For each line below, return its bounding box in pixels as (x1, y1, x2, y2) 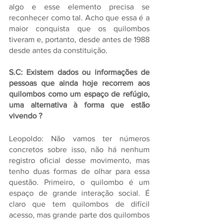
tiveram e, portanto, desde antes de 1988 (9, 35, 150, 44)
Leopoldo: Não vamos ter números (9, 134, 150, 143)
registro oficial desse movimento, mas (9, 156, 150, 165)
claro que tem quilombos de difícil (9, 200, 150, 208)
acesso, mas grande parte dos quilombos (9, 211, 150, 219)
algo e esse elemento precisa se (9, 2, 150, 11)
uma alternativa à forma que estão (9, 101, 150, 109)
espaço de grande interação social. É (9, 189, 150, 197)
